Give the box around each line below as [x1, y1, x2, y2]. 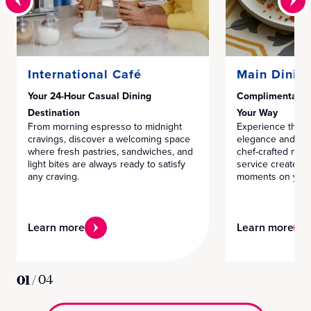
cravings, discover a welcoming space [28, 132, 190, 146]
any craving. [28, 169, 79, 184]
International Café [28, 65, 142, 83]
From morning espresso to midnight [28, 119, 182, 134]
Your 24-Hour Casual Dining [28, 89, 151, 103]
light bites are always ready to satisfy [28, 157, 185, 171]
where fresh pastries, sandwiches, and [28, 144, 193, 159]
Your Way [237, 106, 278, 119]
